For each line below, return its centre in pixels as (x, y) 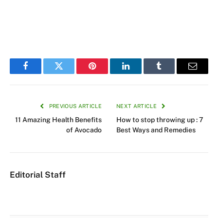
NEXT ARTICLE (137, 106)
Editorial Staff (38, 174)
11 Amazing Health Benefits (58, 119)
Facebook (42, 73)
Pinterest (107, 73)
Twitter (71, 73)
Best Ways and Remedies (156, 130)
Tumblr (171, 73)
